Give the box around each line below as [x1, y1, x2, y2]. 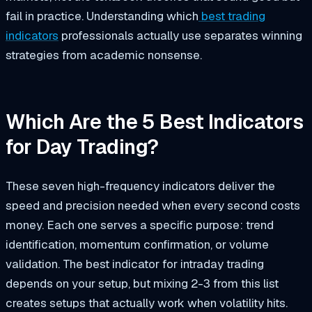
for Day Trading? [6, 133, 159, 160]
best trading [201, 8, 265, 24]
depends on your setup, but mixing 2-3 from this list [6, 275, 279, 291]
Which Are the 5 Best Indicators [6, 108, 304, 135]
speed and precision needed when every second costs [6, 197, 300, 213]
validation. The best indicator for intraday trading [6, 256, 264, 272]
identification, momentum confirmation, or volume [6, 236, 269, 252]
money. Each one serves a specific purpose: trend [6, 217, 274, 233]
